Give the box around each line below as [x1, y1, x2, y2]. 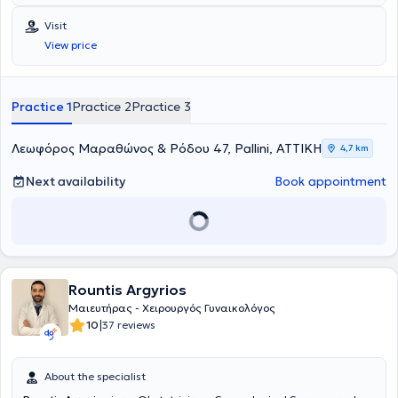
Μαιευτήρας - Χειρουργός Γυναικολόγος [68, 301, 275, 314]
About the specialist [44, 370, 146, 383]
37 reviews [102, 318, 155, 331]
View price [44, 38, 97, 52]
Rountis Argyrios [68, 281, 187, 298]
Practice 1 [12, 99, 72, 115]
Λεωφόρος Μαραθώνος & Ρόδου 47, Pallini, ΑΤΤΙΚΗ [12, 140, 322, 156]
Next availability [26, 173, 125, 189]
